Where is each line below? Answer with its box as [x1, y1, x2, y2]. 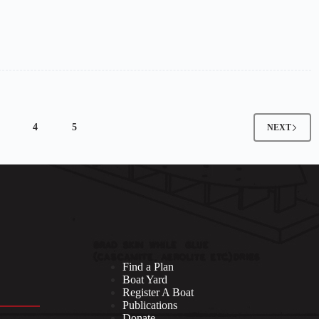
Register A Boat [122, 286, 194, 298]
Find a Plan [122, 260, 174, 273]
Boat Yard [122, 273, 167, 286]
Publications [122, 298, 177, 311]
